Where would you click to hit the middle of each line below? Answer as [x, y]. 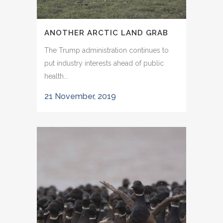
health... [56, 76]
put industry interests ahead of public [104, 63]
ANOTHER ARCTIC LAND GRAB [106, 33]
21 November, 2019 [80, 97]
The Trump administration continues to [107, 51]
